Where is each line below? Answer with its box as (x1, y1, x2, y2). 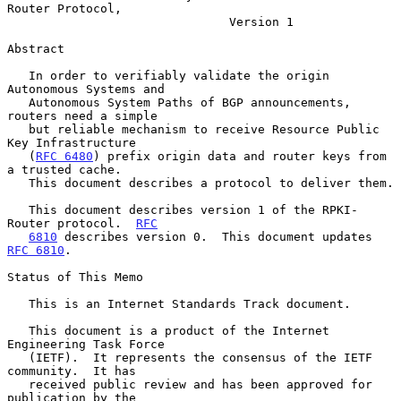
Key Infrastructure (7, 135, 136, 149)
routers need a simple (7, 108, 158, 123)
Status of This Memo (7, 269, 143, 284)
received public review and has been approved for (7, 377, 29, 391)
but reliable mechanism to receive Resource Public (7, 122, 29, 136)
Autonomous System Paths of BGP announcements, (7, 95, 29, 109)
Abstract (7, 41, 64, 55)
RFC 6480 (36, 149, 93, 163)
